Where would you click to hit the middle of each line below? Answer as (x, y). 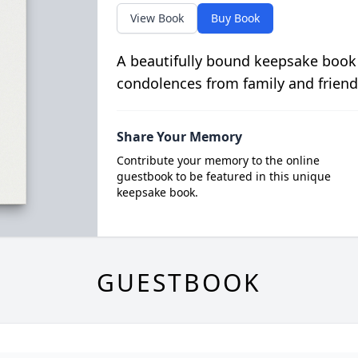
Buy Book (235, 18)
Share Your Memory (179, 137)
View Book (157, 18)
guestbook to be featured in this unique (223, 176)
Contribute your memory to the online (218, 160)
